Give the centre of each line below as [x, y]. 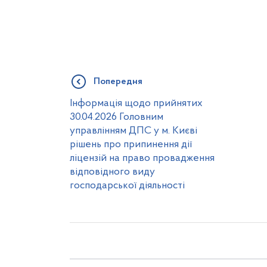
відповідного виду [112, 172]
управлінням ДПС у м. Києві [133, 131]
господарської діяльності [127, 186]
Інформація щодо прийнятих [136, 103]
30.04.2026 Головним [117, 117]
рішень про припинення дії [131, 145]
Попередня [118, 82]
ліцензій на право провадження [142, 158]
